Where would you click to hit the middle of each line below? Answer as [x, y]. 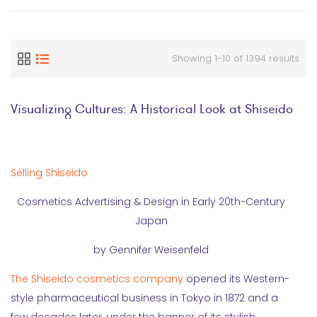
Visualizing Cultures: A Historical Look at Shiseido [152, 109]
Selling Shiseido [49, 173]
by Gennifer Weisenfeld [151, 250]
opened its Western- [236, 279]
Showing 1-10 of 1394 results [236, 58]
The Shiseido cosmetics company [97, 279]
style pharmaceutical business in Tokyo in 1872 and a [144, 298]
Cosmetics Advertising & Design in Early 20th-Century [151, 202]
